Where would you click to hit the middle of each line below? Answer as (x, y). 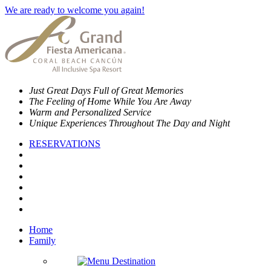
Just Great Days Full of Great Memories (106, 90)
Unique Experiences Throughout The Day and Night (129, 123)
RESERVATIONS (65, 144)
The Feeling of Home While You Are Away (110, 101)
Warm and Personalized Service (90, 112)
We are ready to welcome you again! (75, 10)
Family (42, 240)
